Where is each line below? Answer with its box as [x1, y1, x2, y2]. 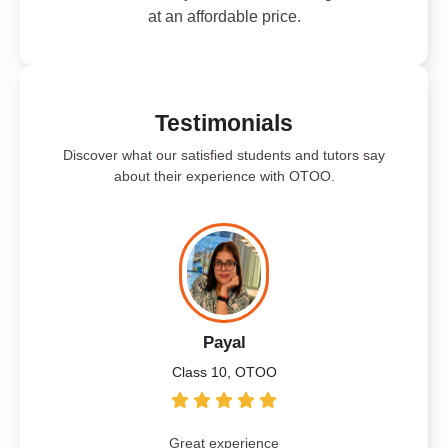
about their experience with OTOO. [113, 167, 335, 184]
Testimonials [155, 109, 293, 136]
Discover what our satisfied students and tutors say [63, 146, 385, 163]
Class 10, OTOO [171, 363, 277, 380]
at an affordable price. [147, 7, 301, 25]
